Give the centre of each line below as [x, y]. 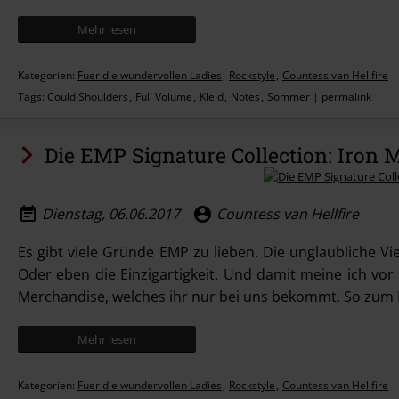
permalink [346, 97]
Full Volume [164, 97]
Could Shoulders [88, 97]
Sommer [289, 97]
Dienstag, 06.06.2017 [111, 213]
